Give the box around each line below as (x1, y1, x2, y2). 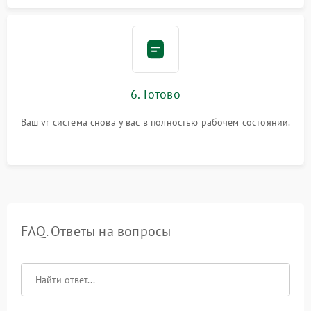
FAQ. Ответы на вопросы (21, 222, 171, 241)
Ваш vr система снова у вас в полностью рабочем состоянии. (20, 116, 291, 129)
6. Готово (131, 86, 180, 103)
